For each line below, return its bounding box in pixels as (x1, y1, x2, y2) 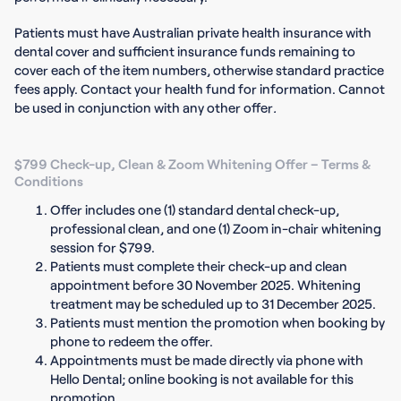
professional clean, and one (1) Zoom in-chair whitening (50, 220, 381, 236)
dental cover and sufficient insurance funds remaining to (14, 43, 355, 59)
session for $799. (50, 239, 155, 255)
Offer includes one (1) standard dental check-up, (50, 201, 339, 218)
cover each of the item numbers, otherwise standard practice (14, 62, 384, 78)
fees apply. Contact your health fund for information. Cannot (14, 81, 385, 97)
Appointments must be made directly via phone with (50, 352, 363, 368)
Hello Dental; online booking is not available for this (50, 371, 354, 387)
